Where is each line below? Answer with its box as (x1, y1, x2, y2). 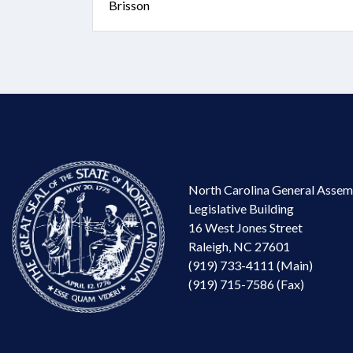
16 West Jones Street (188, 219, 303, 235)
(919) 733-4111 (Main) (188, 257, 313, 273)
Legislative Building (188, 200, 294, 216)
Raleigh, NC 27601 (188, 238, 290, 254)
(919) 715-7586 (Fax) (188, 276, 304, 292)
